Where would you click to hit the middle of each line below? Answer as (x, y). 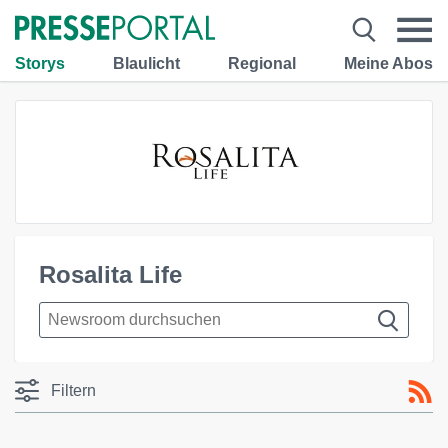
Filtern (73, 390)
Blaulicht (146, 63)
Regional (262, 63)
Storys (40, 63)
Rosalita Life (110, 274)
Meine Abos (388, 63)
